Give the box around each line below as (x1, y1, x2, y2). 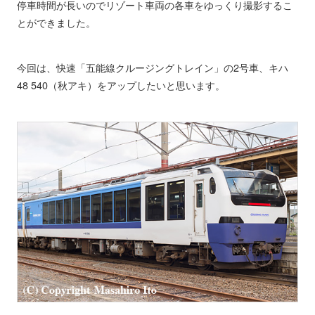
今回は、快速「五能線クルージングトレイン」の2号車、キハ (16, 60, 288, 75)
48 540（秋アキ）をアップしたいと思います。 (16, 77, 225, 93)
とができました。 (16, 15, 96, 30)
